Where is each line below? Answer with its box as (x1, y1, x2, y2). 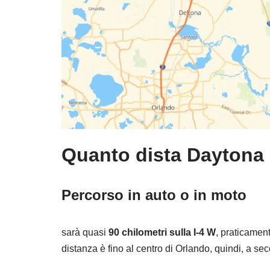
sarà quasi (61, 227, 108, 238)
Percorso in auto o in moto (61, 187, 246, 204)
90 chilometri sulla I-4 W (108, 227, 216, 238)
